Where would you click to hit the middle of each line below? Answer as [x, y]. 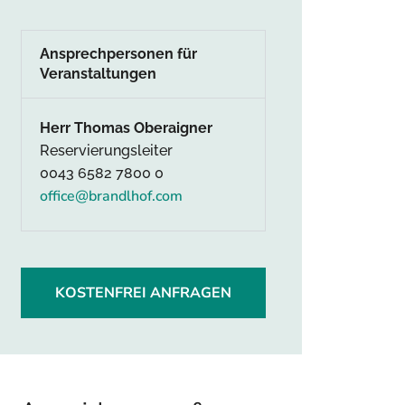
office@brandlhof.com [111, 196]
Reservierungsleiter [106, 151]
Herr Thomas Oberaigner [126, 128]
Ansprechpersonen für [118, 54]
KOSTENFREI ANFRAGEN [143, 293]
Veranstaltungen [98, 74]
